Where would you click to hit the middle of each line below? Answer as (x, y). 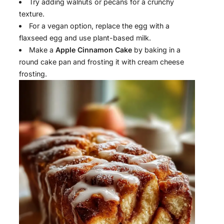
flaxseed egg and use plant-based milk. (85, 37)
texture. (32, 13)
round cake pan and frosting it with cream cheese (101, 61)
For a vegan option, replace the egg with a (99, 25)
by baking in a (156, 49)
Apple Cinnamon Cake (94, 49)
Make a (42, 49)
